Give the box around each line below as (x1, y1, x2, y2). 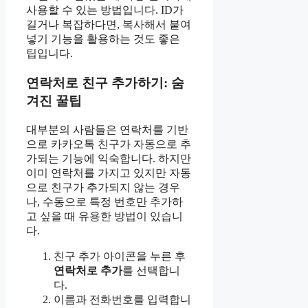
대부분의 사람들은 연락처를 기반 (26, 123, 188, 135)
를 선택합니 (122, 264, 180, 276)
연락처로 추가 (54, 264, 122, 276)
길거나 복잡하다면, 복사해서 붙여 (26, 19, 191, 31)
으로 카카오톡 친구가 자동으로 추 (26, 137, 191, 150)
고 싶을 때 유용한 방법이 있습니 (26, 210, 183, 222)
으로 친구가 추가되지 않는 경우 (26, 181, 180, 193)
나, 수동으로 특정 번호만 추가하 (26, 195, 183, 208)
